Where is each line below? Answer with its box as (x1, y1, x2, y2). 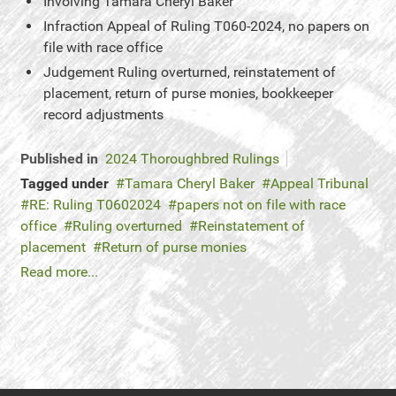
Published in (20, 150, 98, 167)
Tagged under (20, 175, 109, 192)
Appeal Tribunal (270, 175, 369, 192)
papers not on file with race (177, 196, 346, 213)
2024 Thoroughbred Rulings (105, 150, 279, 167)
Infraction (43, 18, 103, 34)
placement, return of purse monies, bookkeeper (43, 85, 333, 102)
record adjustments (43, 106, 164, 123)
